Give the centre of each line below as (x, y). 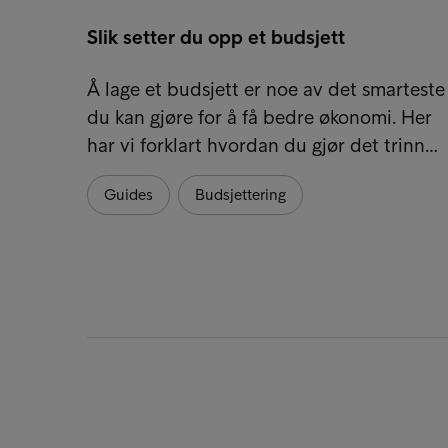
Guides (128, 194)
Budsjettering (240, 194)
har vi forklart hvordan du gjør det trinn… (262, 144)
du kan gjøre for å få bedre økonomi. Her (259, 116)
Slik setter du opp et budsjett (216, 36)
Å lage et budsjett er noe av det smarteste (266, 88)
